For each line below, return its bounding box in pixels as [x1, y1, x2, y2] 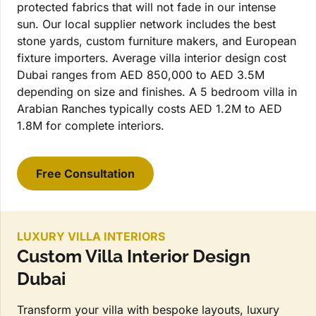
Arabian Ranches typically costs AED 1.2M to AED [17, 102, 282, 116]
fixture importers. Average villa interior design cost [17, 51, 286, 66]
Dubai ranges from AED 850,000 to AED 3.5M [17, 68, 265, 83]
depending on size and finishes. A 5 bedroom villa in [17, 85, 297, 99]
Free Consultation [36, 166, 135, 181]
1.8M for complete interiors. [17, 119, 164, 133]
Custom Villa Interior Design [17, 245, 250, 267]
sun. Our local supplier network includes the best [17, 17, 276, 32]
